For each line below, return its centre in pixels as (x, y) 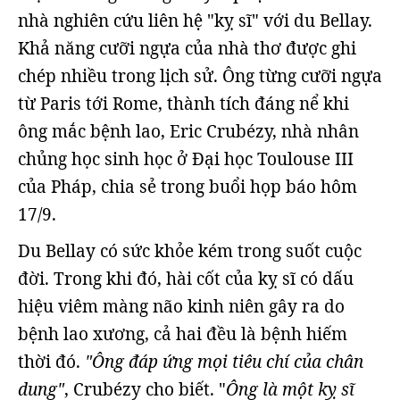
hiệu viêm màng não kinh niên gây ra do (181, 306)
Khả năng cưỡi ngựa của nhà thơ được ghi (187, 48)
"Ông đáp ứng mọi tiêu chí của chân (222, 362)
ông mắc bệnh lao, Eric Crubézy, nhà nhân (188, 131)
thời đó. (49, 362)
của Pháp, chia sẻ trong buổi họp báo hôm (187, 187)
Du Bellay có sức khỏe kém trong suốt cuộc (190, 251)
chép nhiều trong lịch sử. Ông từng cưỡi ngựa (200, 76)
